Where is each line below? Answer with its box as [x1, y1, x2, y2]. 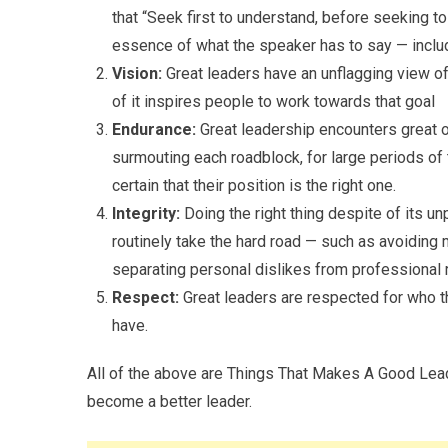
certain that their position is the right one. [112, 175, 396, 195]
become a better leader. [87, 391, 252, 411]
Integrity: [112, 203, 184, 223]
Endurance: [112, 119, 200, 139]
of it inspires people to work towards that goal [112, 91, 435, 111]
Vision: [112, 63, 166, 83]
